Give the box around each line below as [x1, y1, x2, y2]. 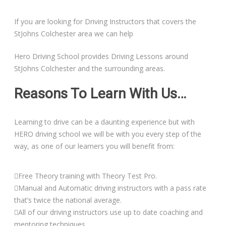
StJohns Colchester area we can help [14, 29, 134, 39]
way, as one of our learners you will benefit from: [14, 141, 175, 151]
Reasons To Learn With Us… [14, 85, 187, 102]
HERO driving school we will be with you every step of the [14, 129, 202, 139]
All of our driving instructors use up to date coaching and [18, 207, 203, 217]
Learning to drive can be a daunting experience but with [14, 117, 195, 127]
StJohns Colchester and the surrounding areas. [14, 64, 165, 74]
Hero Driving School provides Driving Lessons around [14, 51, 189, 62]
